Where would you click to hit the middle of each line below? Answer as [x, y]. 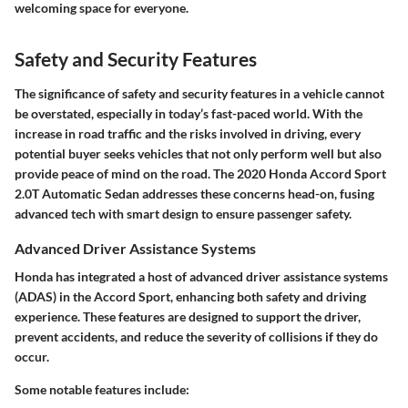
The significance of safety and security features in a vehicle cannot [199, 93]
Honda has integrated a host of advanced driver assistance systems [201, 277]
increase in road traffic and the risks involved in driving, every [188, 133]
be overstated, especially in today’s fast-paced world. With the [189, 113]
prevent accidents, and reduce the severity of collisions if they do [196, 337]
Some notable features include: [102, 390]
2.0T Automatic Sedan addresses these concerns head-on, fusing [194, 193]
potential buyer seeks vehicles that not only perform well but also [198, 153]
